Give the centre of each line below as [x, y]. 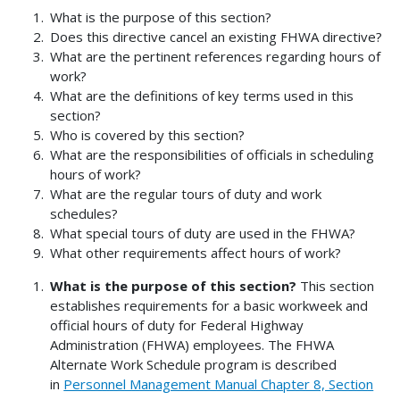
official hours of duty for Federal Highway [177, 325]
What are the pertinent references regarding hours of [216, 57]
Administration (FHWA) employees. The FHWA [192, 345]
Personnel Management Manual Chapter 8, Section [219, 384]
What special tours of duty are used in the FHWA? [203, 233]
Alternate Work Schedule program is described [194, 365]
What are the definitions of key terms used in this [202, 96]
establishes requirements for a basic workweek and [209, 306]
